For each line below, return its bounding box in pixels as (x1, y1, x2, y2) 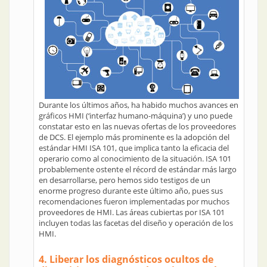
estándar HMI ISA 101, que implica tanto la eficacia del (39, 142, 229, 153)
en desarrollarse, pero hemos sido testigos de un (39, 175, 210, 185)
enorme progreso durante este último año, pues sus (39, 185, 223, 196)
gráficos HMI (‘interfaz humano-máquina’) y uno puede (39, 110, 232, 121)
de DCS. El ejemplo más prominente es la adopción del (39, 132, 229, 142)
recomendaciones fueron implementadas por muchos (39, 196, 229, 207)
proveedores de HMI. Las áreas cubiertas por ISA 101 (39, 207, 225, 218)
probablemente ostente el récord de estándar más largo (39, 164, 237, 175)
